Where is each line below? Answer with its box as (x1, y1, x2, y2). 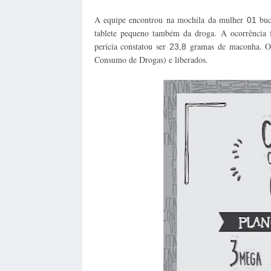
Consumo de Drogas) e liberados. (94, 53, 208, 65)
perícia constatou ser (94, 40, 169, 52)
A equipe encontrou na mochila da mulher (94, 13, 247, 25)
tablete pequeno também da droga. (94, 27, 221, 39)
